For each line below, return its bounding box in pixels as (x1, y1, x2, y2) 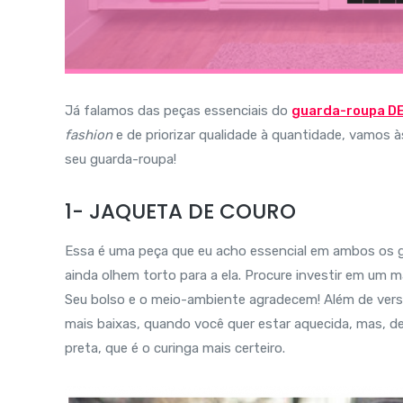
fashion (65, 127, 112, 144)
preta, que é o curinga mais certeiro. (65, 340, 285, 357)
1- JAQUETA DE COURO (65, 197, 296, 227)
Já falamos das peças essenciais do (65, 103, 291, 120)
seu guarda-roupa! (65, 151, 176, 168)
